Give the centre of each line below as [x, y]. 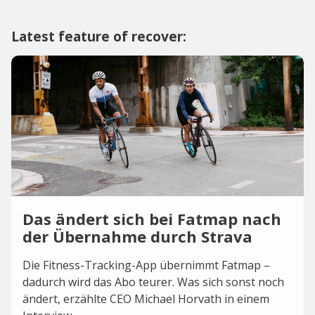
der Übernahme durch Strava [137, 236]
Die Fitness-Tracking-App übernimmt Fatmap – [146, 265]
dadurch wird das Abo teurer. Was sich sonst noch [153, 282]
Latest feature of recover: [99, 36]
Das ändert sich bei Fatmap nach [152, 219]
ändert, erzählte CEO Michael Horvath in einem [146, 299]
